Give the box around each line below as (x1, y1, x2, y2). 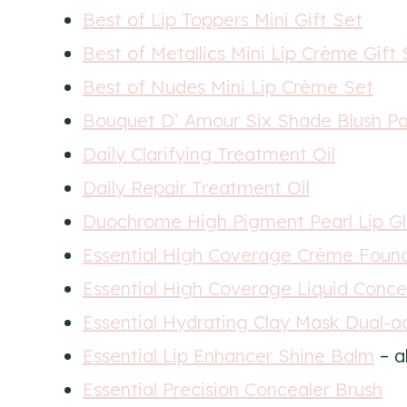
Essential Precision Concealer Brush (83, 377, 382, 401)
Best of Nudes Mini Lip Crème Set (83, 74, 373, 98)
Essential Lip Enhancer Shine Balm (83, 343, 374, 367)
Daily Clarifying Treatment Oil (83, 142, 335, 165)
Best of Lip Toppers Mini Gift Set (83, 7, 362, 31)
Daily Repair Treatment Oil (83, 175, 310, 199)
